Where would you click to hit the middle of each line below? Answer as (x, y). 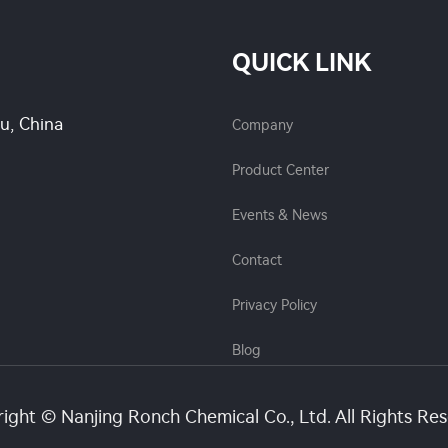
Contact (256, 260)
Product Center (280, 170)
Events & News (279, 215)
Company (262, 125)
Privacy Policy (274, 305)
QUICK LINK (301, 63)
